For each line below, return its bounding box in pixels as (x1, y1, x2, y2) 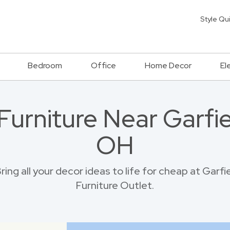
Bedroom (28, 60, 62, 71)
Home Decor (145, 60, 191, 71)
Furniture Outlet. (76, 179, 154, 192)
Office (91, 60, 116, 71)
